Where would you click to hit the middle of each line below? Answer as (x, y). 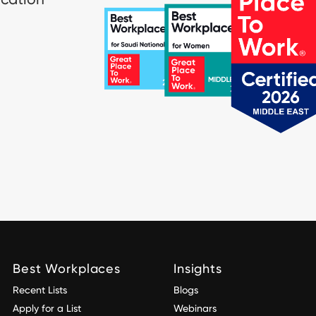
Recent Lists (40, 290)
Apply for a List (47, 309)
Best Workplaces (67, 269)
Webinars (195, 309)
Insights (198, 269)
